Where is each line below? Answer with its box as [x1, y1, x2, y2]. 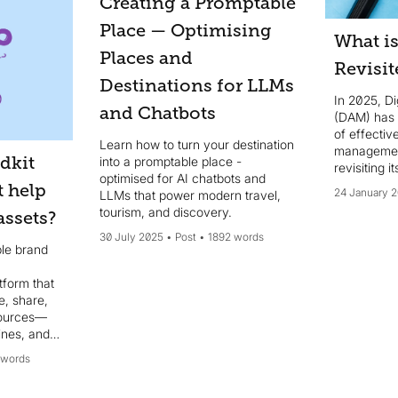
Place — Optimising [99, 20, 272, 42]
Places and [99, 48, 193, 69]
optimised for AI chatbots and [99, 171, 266, 187]
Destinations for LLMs [99, 76, 294, 97]
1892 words [207, 230, 264, 244]
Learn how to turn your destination [99, 137, 294, 153]
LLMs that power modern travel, [99, 187, 281, 203]
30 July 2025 [99, 230, 163, 244]
